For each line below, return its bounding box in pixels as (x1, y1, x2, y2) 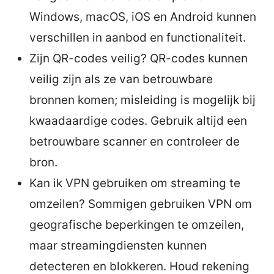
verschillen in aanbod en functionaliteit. (29, 30, 246, 45)
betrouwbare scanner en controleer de (29, 134, 240, 149)
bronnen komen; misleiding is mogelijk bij (29, 92, 256, 107)
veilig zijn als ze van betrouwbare (29, 72, 213, 86)
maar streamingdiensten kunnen (29, 238, 207, 253)
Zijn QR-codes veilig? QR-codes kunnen (29, 51, 248, 65)
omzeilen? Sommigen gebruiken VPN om (29, 196, 252, 211)
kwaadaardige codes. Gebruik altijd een (29, 113, 247, 128)
